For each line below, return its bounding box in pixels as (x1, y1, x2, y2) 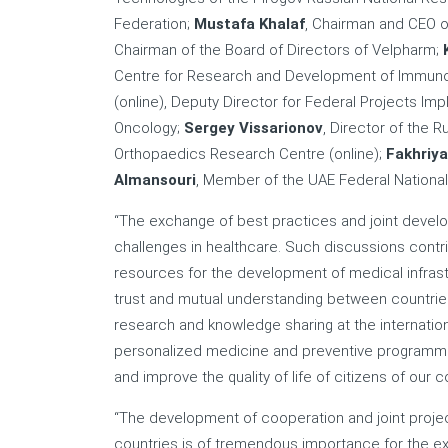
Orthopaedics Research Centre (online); (114, 145, 386, 163)
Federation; (114, 15, 194, 33)
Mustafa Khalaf (194, 15, 305, 33)
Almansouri (114, 171, 196, 189)
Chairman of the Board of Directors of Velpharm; (114, 41, 443, 59)
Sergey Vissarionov (184, 119, 323, 137)
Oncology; (114, 119, 184, 137)
